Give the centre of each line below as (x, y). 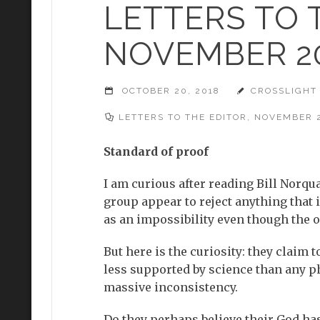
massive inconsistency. (170, 287)
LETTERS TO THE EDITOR (183, 117)
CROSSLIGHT (284, 90)
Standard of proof (156, 151)
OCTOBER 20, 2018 (170, 90)
